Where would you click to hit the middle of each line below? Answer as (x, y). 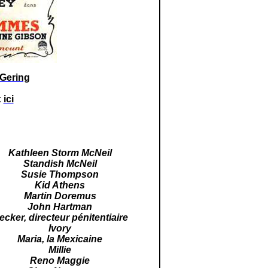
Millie (60, 250)
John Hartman (60, 207)
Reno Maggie (60, 261)
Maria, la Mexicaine (60, 239)
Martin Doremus (60, 196)
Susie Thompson (60, 174)
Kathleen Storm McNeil (60, 153)
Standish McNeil (60, 164)
